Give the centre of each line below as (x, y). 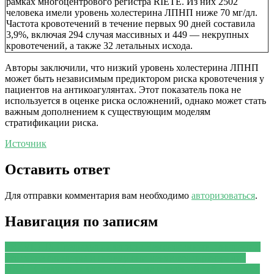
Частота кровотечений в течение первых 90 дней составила (131, 23)
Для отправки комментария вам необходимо (98, 195)
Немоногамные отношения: (203, 247)
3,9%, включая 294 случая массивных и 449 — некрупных (128, 34)
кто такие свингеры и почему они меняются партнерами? (125, 258)
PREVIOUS (29, 247)
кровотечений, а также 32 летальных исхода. (99, 45)
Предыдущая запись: (99, 247)
